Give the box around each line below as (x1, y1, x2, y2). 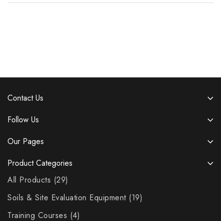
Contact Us (7, 92, 43, 104)
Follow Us (7, 114, 39, 126)
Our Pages (7, 136, 44, 147)
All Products (7, 174, 51, 186)
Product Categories (7, 157, 73, 169)
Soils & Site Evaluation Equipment (7, 192, 126, 204)
